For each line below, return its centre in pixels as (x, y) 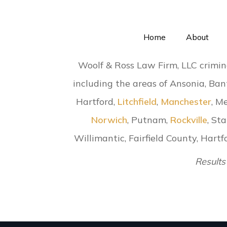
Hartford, (97, 102)
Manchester (186, 102)
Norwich (109, 120)
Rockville (189, 120)
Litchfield (137, 102)
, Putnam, (149, 120)
